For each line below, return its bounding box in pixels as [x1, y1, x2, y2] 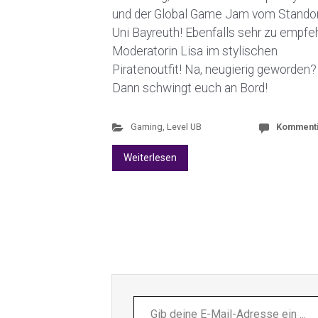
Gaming [130, 121, 163, 133]
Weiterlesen [124, 152, 177, 164]
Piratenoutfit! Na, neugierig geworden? [112, 62, 317, 77]
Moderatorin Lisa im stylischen [112, 44, 278, 59]
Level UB [166, 121, 202, 133]
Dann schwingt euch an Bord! [112, 81, 268, 96]
